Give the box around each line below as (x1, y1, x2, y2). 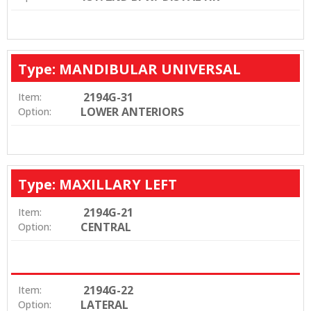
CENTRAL (81, 219, 131, 235)
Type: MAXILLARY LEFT (18, 175, 177, 194)
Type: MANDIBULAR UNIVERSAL (18, 60, 241, 79)
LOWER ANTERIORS (81, 104, 184, 120)
